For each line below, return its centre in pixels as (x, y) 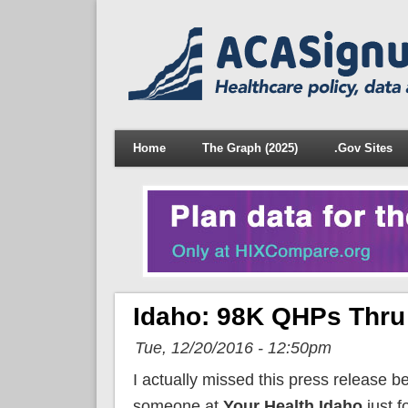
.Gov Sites (363, 148)
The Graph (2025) (250, 148)
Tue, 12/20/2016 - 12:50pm (233, 347)
